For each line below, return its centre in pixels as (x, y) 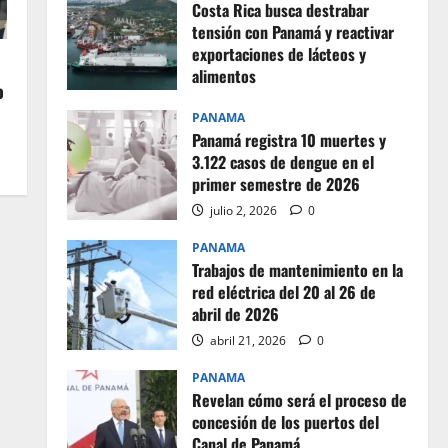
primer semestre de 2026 (275, 184)
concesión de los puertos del (285, 422)
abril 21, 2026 (247, 340)
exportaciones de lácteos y (278, 54)
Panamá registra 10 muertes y (288, 140)
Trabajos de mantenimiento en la (297, 270)
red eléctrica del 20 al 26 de (283, 292)
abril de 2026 (235, 314)
